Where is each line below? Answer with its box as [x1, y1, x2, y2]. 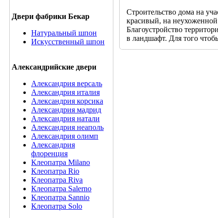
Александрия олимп [31, 132, 98, 140]
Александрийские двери [12, 63, 96, 71]
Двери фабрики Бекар [12, 12, 90, 20]
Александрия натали [31, 114, 100, 123]
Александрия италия [31, 88, 100, 96]
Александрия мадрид [31, 106, 101, 114]
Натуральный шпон [31, 29, 97, 37]
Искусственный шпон [31, 37, 105, 46]
